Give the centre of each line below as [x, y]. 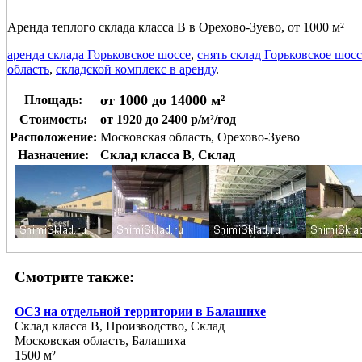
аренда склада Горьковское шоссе [99, 54]
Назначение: [53, 154]
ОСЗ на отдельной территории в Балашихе [140, 312]
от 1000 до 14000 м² [162, 100]
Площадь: [53, 99]
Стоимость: [53, 119]
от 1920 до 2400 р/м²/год [168, 119]
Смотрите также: [74, 276]
